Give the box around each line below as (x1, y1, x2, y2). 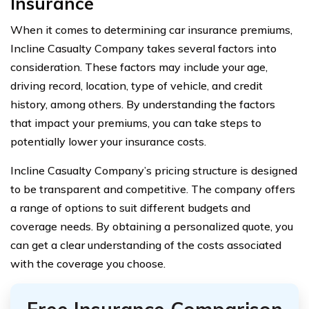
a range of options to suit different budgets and (10, 201, 250, 215)
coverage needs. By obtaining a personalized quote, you (10, 219, 293, 233)
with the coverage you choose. (10, 257, 166, 270)
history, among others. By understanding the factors (10, 97, 275, 111)
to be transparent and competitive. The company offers (10, 182, 295, 196)
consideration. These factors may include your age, (10, 60, 268, 74)
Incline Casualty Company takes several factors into (10, 41, 277, 55)
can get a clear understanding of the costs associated (10, 238, 281, 252)
